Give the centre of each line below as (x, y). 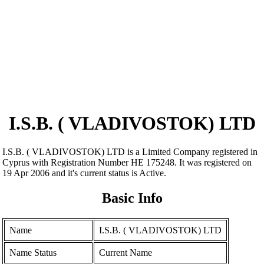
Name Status (33, 253)
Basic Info (132, 198)
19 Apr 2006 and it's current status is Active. (85, 173)
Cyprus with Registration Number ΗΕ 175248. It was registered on (127, 163)
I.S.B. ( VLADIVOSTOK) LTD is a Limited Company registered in (130, 152)
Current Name (126, 253)
